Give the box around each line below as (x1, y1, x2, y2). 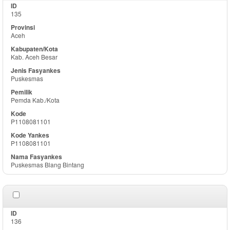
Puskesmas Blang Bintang (11, 160, 84, 169)
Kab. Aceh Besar (11, 52, 57, 61)
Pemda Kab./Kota (11, 95, 60, 104)
